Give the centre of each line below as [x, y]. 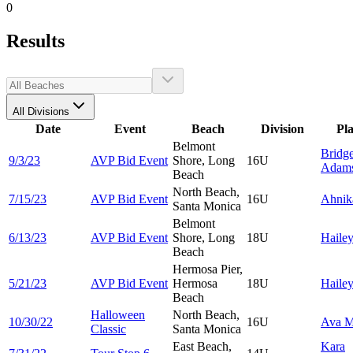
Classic [108, 329]
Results [35, 41]
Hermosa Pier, [208, 269]
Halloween [118, 314]
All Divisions [41, 111]
